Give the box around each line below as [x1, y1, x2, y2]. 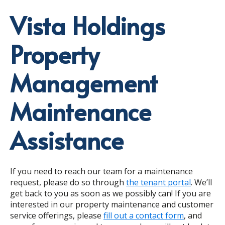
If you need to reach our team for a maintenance [10, 165, 193, 177]
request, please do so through [10, 176, 126, 188]
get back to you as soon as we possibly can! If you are [10, 187, 211, 199]
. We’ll [191, 176, 212, 188]
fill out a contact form [103, 209, 184, 221]
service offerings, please [10, 209, 103, 221]
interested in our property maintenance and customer [10, 198, 213, 210]
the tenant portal [126, 176, 191, 188]
